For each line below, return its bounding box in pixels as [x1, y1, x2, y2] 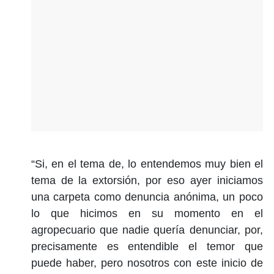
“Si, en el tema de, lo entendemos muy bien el [31, 157, 263, 170]
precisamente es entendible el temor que [31, 240, 263, 253]
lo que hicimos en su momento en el [31, 207, 263, 220]
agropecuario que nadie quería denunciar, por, [31, 223, 263, 236]
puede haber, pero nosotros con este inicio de [31, 256, 263, 269]
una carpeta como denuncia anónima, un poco [31, 190, 263, 203]
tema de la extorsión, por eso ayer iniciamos [31, 174, 263, 187]
